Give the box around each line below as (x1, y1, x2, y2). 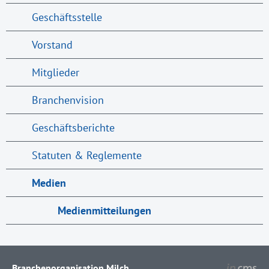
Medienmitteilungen (57, 203, 151, 217)
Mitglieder (31, 65, 79, 79)
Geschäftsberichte (31, 120, 115, 134)
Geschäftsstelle (31, 10, 102, 24)
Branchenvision (31, 92, 104, 107)
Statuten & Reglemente (31, 148, 142, 162)
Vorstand (31, 37, 73, 52)
